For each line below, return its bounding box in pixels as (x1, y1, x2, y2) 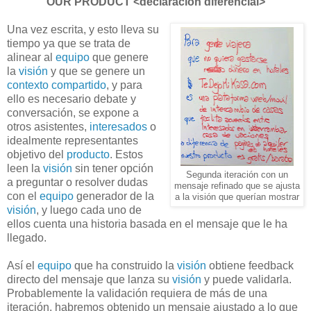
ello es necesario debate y (7, 92, 136, 105)
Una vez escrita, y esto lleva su (7, 23, 159, 35)
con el (7, 190, 40, 202)
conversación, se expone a (7, 106, 139, 119)
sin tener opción (72, 162, 153, 174)
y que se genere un (48, 65, 145, 77)
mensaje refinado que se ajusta (174, 180, 300, 191)
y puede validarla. (201, 273, 292, 285)
